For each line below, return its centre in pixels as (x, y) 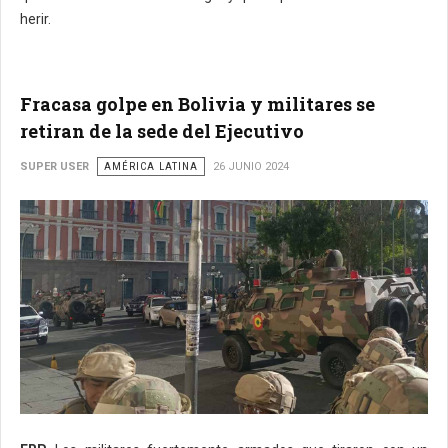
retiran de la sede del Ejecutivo (162, 131)
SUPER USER (54, 167)
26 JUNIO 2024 (251, 167)
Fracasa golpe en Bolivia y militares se (197, 104)
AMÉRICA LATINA (151, 167)
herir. (35, 19)
